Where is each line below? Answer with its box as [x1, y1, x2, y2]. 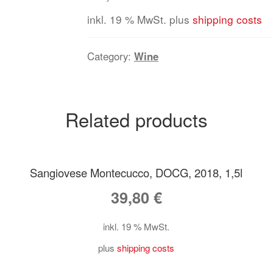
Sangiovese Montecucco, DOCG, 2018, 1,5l [30, 165, 243, 181]
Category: [87, 48, 134, 63]
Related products [65, 105, 208, 133]
